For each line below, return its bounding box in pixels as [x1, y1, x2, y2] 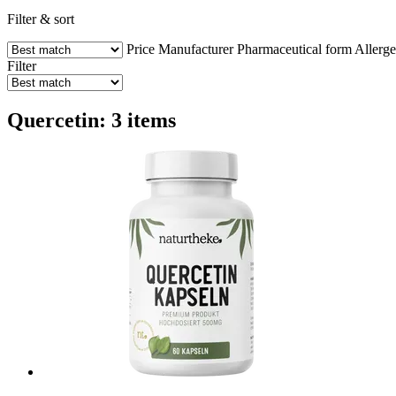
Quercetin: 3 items [7, 108, 176, 132]
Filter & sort [7, 11, 74, 27]
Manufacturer [158, 41, 233, 57]
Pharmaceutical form [237, 41, 352, 57]
